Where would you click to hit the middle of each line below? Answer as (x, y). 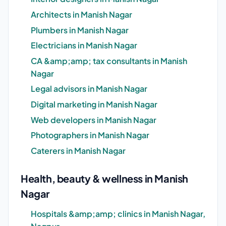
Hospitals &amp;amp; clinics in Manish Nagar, (118, 213)
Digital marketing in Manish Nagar (94, 104)
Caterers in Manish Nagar (78, 150)
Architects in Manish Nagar (81, 15)
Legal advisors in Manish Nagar (89, 89)
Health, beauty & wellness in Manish (105, 178)
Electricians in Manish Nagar (84, 45)
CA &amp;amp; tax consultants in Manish (109, 61)
